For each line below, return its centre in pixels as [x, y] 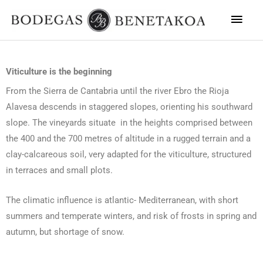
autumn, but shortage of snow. [65, 232]
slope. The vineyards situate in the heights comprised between [129, 123]
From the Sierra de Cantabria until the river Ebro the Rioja [117, 91]
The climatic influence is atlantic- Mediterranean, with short [122, 200]
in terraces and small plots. [59, 171]
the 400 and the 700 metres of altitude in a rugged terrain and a [128, 139]
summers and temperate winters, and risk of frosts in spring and [131, 216]
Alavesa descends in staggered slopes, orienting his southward [129, 107]
